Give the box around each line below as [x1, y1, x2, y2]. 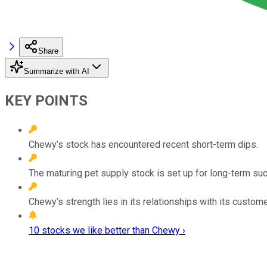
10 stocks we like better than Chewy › [29, 224, 185, 236]
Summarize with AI [24, 66, 89, 76]
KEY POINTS [5, 92, 88, 109]
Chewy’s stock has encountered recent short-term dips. [29, 138, 258, 150]
